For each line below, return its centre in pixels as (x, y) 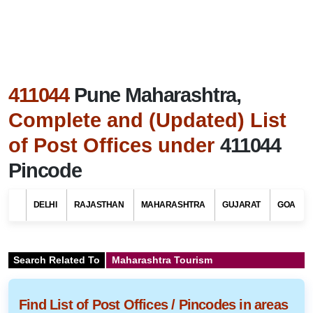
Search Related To (57, 260)
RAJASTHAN (99, 204)
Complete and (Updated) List (147, 120)
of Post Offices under (114, 145)
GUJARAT (241, 204)
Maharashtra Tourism (161, 260)
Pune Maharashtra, (158, 95)
